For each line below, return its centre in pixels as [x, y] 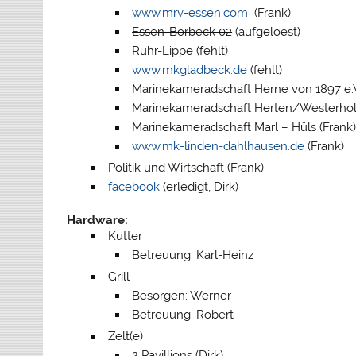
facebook [133, 187]
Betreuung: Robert [183, 315]
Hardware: [98, 221]
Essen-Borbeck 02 [182, 32]
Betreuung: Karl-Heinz [193, 255]
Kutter [125, 236]
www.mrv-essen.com [190, 13]
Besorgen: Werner [182, 296]
